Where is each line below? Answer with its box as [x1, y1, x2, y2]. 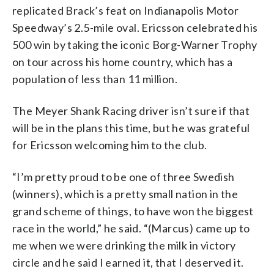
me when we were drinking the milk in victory [12, 238, 236, 252]
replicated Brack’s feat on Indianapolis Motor [12, 3, 239, 17]
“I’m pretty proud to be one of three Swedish [12, 169, 235, 183]
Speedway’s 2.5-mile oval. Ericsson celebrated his [12, 20, 258, 34]
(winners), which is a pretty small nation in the [12, 187, 239, 201]
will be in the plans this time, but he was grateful [12, 120, 250, 135]
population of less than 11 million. [12, 72, 177, 86]
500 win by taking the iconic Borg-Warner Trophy [12, 37, 257, 51]
